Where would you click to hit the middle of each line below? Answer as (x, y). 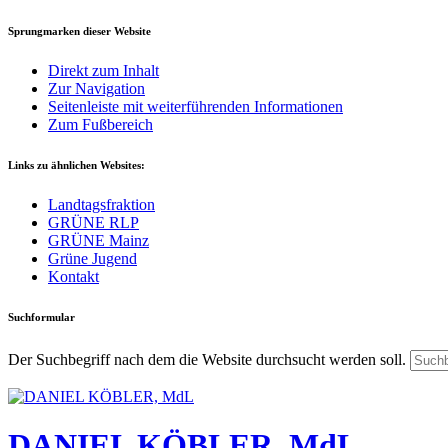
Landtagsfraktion (101, 204)
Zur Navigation (96, 88)
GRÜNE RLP (93, 222)
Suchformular (41, 316)
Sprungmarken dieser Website (79, 30)
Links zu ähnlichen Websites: (76, 164)
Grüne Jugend (92, 258)
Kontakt (73, 276)
